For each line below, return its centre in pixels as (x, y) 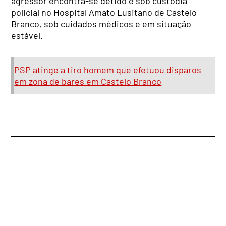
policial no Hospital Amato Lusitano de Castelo (104, 12)
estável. (27, 35)
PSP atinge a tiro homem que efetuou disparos (108, 69)
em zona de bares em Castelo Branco (88, 81)
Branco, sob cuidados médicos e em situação (101, 23)
